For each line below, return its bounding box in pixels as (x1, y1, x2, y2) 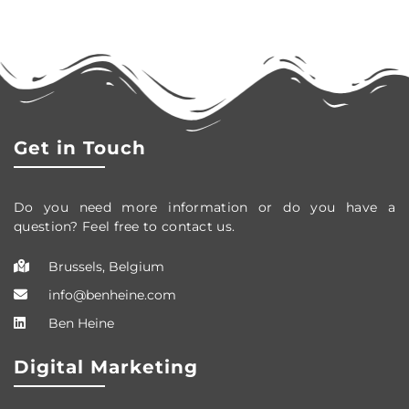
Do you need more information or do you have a (14, 198, 395, 215)
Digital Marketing (14, 355, 198, 378)
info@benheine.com (47, 286, 176, 303)
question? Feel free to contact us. (14, 217, 236, 235)
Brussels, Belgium (47, 257, 164, 275)
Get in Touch (14, 136, 146, 159)
